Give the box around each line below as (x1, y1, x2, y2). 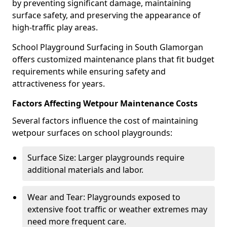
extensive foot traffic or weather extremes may (27, 204, 207, 215)
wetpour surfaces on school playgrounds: (12, 127, 172, 138)
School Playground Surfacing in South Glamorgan (12, 42, 203, 53)
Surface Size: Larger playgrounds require (27, 152, 184, 163)
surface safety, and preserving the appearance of (12, 10, 201, 21)
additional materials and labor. (27, 164, 143, 175)
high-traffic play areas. (12, 22, 98, 33)
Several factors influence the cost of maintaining (12, 115, 198, 126)
